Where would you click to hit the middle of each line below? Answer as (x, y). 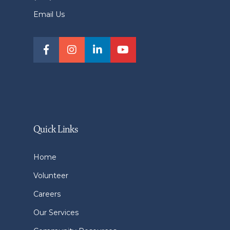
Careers (47, 194)
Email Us (49, 15)
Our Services (56, 213)
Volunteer (51, 176)
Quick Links (55, 130)
